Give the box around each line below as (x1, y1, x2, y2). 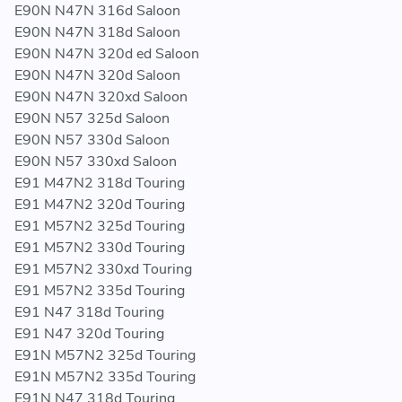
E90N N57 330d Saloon (14, 130, 170, 151)
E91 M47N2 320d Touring (14, 195, 185, 215)
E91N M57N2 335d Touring (14, 367, 196, 388)
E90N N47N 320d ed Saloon (14, 44, 199, 65)
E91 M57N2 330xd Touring (14, 259, 192, 280)
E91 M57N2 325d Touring (14, 216, 185, 237)
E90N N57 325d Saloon (14, 109, 170, 129)
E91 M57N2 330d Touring (14, 238, 185, 258)
